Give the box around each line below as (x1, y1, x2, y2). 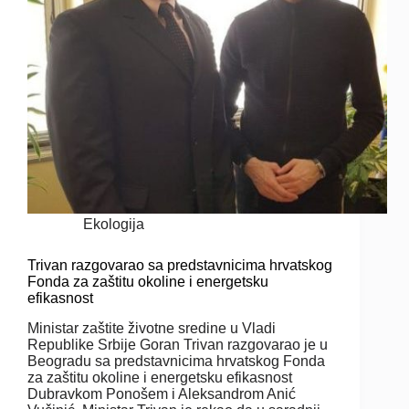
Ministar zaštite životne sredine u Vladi (27, 320, 276, 336)
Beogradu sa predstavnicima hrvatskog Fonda (27, 352, 325, 369)
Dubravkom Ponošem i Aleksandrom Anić (27, 385, 296, 402)
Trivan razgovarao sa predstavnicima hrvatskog (27, 257, 332, 274)
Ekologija (83, 216, 144, 233)
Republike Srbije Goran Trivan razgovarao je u (27, 336, 328, 352)
